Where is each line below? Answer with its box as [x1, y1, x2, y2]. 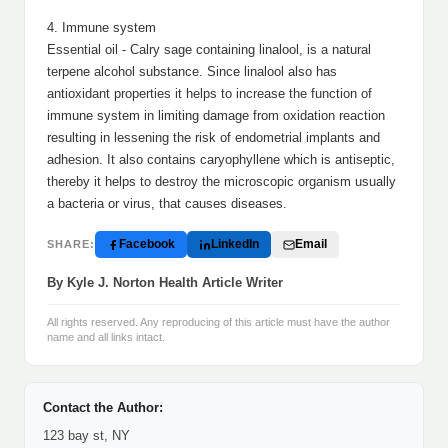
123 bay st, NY [43, 428, 130, 443]
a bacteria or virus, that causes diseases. [47, 196, 287, 211]
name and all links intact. [47, 331, 165, 343]
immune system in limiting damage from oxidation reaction [47, 108, 385, 123]
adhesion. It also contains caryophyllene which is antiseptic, [47, 152, 395, 167]
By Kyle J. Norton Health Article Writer [47, 275, 283, 290]
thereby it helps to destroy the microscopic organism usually [47, 174, 396, 189]
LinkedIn [211, 237, 259, 251]
